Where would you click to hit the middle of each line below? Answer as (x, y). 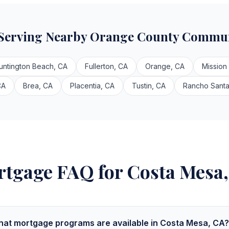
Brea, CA (38, 86)
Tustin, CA (149, 86)
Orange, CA (165, 66)
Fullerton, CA (106, 66)
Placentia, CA (92, 86)
